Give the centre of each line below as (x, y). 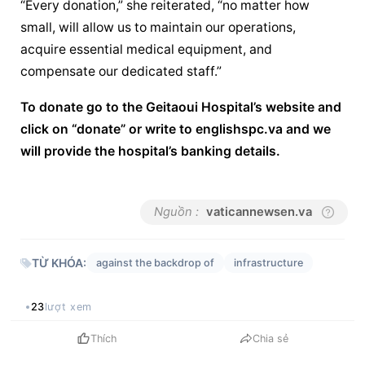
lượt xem (68, 307)
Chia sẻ (270, 339)
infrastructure (269, 263)
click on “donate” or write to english (131, 129)
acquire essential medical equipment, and (147, 49)
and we (307, 129)
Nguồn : (177, 212)
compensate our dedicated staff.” (121, 71)
